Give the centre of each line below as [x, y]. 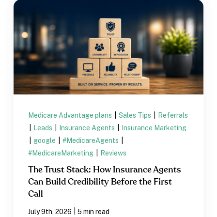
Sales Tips [136, 115]
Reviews [114, 153]
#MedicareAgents [92, 140]
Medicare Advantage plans [71, 115]
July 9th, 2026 [50, 211]
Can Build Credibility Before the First [100, 182]
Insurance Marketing [154, 128]
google [46, 140]
